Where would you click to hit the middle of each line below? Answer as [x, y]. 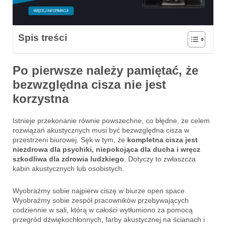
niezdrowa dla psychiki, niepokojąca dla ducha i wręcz [106, 149]
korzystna [41, 99]
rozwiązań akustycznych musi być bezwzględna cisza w [101, 130]
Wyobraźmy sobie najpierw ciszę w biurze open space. [100, 190]
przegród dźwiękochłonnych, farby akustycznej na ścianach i [109, 219]
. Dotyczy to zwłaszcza [160, 159]
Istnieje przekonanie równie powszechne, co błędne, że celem [111, 120]
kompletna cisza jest [162, 139]
